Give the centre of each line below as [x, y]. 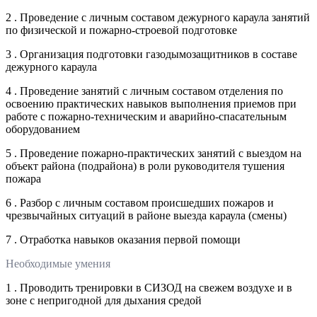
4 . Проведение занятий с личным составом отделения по [144, 91]
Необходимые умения [58, 263]
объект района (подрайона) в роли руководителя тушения [145, 166]
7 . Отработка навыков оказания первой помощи [123, 239]
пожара [23, 178]
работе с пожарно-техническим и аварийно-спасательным [146, 116]
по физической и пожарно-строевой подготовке [121, 30]
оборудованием [43, 129]
